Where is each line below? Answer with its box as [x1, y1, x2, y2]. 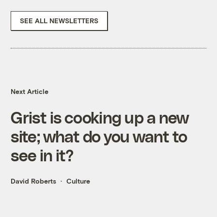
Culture [66, 177, 91, 186]
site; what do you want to [11, 126, 187, 146]
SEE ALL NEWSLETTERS [20, 16, 99, 25]
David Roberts [11, 177, 57, 186]
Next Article [11, 87, 49, 96]
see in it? [11, 145, 74, 165]
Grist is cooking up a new [11, 108, 189, 127]
